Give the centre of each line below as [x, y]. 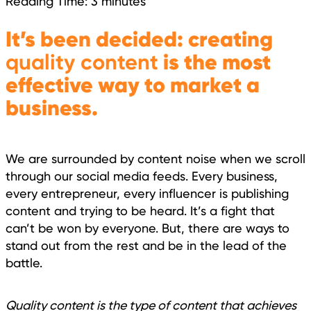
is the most [215, 62]
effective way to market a [133, 85]
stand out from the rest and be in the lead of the [146, 245]
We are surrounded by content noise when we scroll [155, 158]
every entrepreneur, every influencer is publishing [147, 193]
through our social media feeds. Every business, [142, 176]
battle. [24, 262]
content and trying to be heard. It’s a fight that [140, 210]
